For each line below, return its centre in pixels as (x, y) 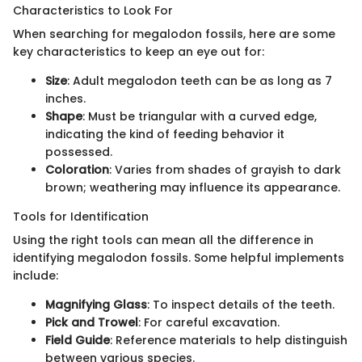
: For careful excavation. (209, 322)
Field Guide (78, 340)
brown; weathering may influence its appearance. (193, 187)
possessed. (79, 152)
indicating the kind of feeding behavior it (165, 134)
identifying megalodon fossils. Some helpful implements (179, 257)
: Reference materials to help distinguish (229, 340)
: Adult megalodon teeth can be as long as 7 (200, 80)
